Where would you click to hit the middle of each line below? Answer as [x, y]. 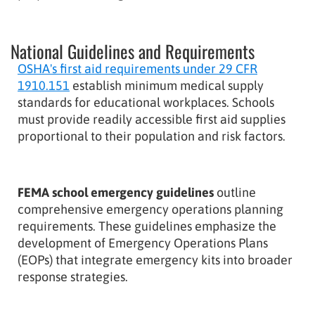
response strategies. [73, 276]
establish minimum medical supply [167, 85]
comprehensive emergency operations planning [150, 209]
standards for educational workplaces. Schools [146, 102]
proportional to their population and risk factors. [152, 136]
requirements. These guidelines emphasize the [147, 226]
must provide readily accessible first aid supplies [152, 119]
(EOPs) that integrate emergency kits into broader [155, 259]
